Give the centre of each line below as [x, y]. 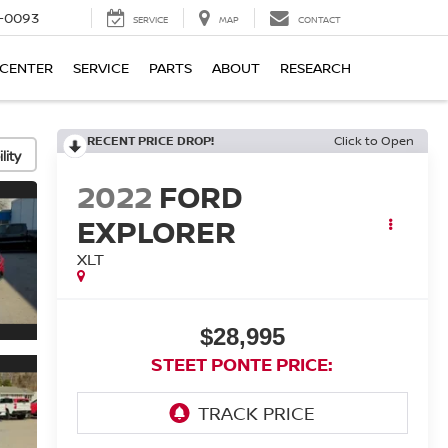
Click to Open [374, 140]
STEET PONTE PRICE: [242, 364]
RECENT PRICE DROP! [150, 140]
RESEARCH [315, 68]
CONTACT [319, 20]
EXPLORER [156, 232]
